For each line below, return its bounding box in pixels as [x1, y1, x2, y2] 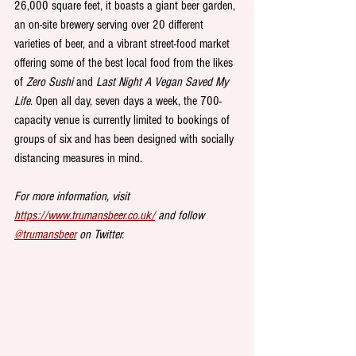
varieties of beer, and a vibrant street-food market [14, 37, 233, 52]
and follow [155, 208, 207, 223]
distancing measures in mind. [14, 151, 142, 166]
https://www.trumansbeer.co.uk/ [14, 208, 155, 223]
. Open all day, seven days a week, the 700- [30, 94, 222, 109]
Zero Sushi [26, 75, 73, 90]
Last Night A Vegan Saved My [96, 75, 231, 90]
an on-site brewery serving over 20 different [14, 17, 207, 33]
